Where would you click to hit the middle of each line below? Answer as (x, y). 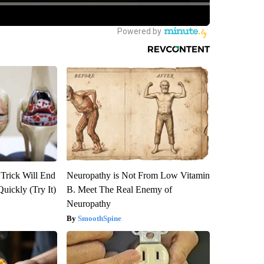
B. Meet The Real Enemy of (119, 189)
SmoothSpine (99, 218)
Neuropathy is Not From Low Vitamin (138, 175)
